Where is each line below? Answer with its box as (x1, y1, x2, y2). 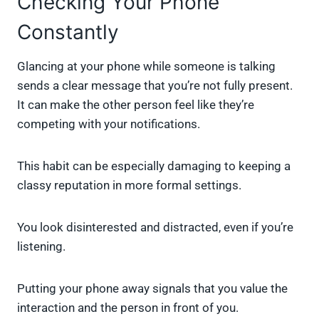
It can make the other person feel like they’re (17, 98, 254, 113)
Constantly (17, 20, 119, 45)
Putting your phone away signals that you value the (17, 281, 288, 296)
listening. (17, 239, 66, 254)
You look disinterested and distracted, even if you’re (17, 220, 293, 235)
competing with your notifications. (17, 117, 200, 132)
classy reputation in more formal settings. (17, 178, 241, 193)
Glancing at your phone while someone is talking (17, 59, 276, 74)
